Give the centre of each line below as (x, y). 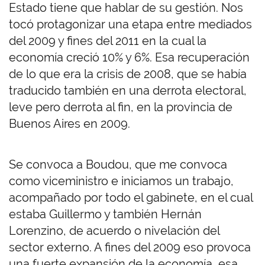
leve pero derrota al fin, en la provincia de (121, 107)
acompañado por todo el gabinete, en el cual (131, 198)
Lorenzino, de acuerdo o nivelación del (114, 231)
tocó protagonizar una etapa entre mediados (130, 25)
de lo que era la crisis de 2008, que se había (128, 74)
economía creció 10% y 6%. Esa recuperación (129, 58)
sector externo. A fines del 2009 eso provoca (130, 248)
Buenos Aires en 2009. (71, 124)
